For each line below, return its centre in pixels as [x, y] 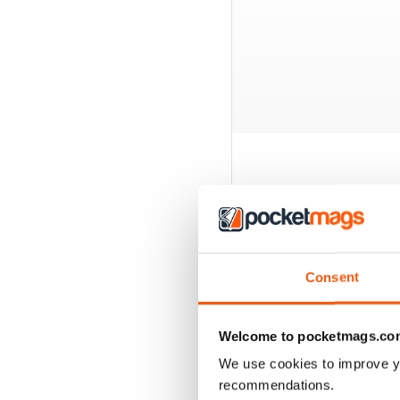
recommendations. [276, 385]
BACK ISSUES [303, 224]
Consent [332, 277]
